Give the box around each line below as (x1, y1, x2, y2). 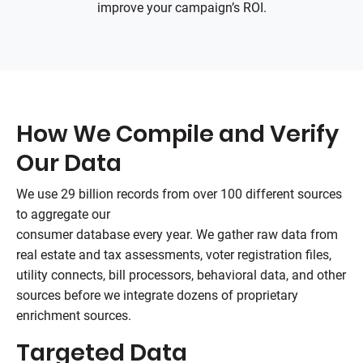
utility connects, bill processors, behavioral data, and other (16, 267, 346, 283)
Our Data (16, 147, 122, 179)
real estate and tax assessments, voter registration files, (16, 247, 331, 263)
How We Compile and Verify (16, 117, 339, 150)
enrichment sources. (16, 308, 131, 323)
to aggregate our (16, 207, 110, 222)
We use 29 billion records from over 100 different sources (16, 186, 342, 202)
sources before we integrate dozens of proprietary (16, 288, 298, 303)
